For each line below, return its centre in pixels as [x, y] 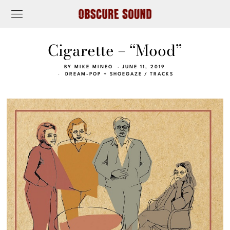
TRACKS [162, 74]
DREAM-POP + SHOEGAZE [104, 74]
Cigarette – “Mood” [115, 50]
